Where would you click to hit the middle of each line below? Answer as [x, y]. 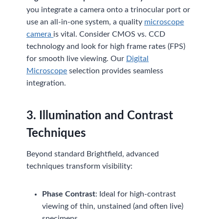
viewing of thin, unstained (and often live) [113, 206]
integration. [46, 83]
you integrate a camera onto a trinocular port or [109, 10]
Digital [138, 58]
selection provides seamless [115, 71]
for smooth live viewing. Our [77, 58]
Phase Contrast [69, 194]
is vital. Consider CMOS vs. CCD [109, 34]
